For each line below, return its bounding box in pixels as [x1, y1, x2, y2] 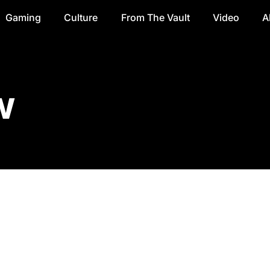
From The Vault [121, 11, 190, 24]
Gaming [5, 11, 41, 24]
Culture [64, 11, 98, 24]
